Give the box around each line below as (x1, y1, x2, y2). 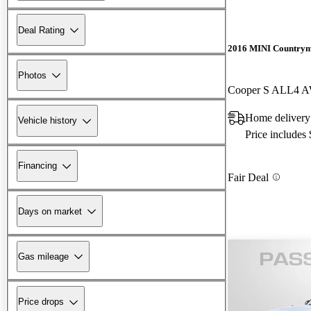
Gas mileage (18, 251, 69, 262)
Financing (18, 160, 57, 171)
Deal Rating (18, 24, 65, 35)
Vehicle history (18, 115, 77, 126)
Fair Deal (228, 171, 269, 183)
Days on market (18, 205, 82, 217)
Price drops (18, 296, 64, 308)
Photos (18, 69, 47, 81)
